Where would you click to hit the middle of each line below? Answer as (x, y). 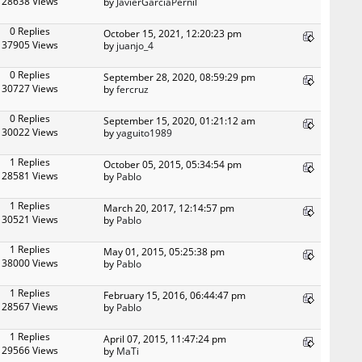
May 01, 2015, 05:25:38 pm (164, 252)
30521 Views (30, 219)
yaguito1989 (145, 133)
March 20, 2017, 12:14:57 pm (169, 208)
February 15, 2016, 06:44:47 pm (175, 295)
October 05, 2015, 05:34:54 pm (173, 164)
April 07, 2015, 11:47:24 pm (165, 339)
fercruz (133, 89)
